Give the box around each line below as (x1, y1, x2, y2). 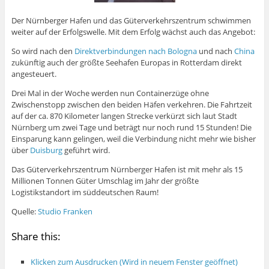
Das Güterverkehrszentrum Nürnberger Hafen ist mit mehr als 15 (11, 164, 243, 175)
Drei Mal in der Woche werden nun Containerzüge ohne (11, 88, 209, 99)
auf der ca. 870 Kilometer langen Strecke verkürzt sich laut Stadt (11, 110, 237, 122)
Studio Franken (37, 206, 92, 217)
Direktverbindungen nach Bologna (74, 46, 197, 57)
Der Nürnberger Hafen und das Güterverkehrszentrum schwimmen (11, 15, 251, 26)
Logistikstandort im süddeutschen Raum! (11, 187, 159, 198)
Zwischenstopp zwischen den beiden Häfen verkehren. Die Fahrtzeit (11, 99, 252, 110)
